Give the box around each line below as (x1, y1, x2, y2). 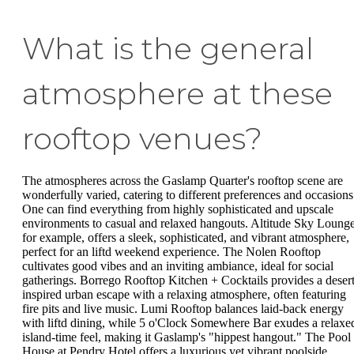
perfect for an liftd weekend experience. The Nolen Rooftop (22, 245, 321, 259)
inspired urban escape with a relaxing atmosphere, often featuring (22, 288, 346, 302)
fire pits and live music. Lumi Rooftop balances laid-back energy (22, 302, 344, 316)
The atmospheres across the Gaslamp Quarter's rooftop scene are (22, 174, 343, 188)
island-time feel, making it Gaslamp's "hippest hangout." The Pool (22, 330, 351, 345)
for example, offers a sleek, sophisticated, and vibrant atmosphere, (22, 231, 349, 245)
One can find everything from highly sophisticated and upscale (22, 202, 333, 217)
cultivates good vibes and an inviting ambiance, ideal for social (22, 259, 333, 273)
